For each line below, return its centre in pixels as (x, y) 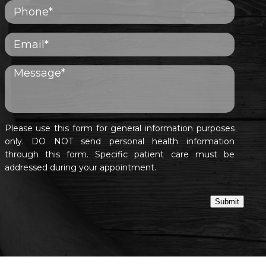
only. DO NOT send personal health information (119, 142)
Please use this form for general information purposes (119, 129)
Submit (227, 202)
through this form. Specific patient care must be (119, 155)
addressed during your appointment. (80, 168)
